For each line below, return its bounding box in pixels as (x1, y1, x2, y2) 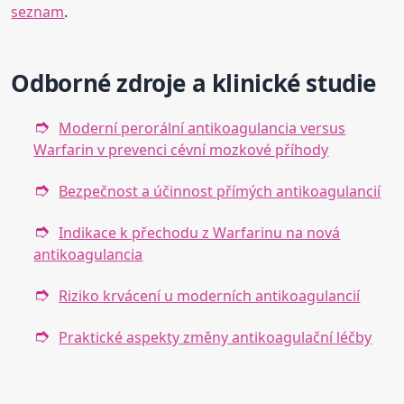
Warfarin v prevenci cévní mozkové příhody (33, 140, 329, 161)
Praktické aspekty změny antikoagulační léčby (59, 327, 372, 348)
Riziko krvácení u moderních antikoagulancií (59, 286, 361, 307)
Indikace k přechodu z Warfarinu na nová (59, 223, 341, 243)
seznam (11, 2, 65, 23)
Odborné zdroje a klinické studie (11, 67, 376, 100)
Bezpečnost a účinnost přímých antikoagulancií (59, 181, 381, 202)
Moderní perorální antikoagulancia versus (59, 118, 346, 139)
